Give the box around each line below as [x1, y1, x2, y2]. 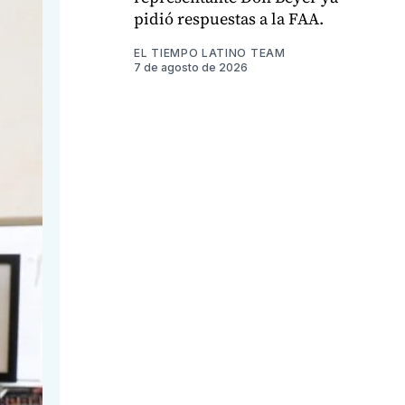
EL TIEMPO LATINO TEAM [134, 46, 286, 61]
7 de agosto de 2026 [134, 61, 248, 75]
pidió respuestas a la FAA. [134, 7, 324, 31]
